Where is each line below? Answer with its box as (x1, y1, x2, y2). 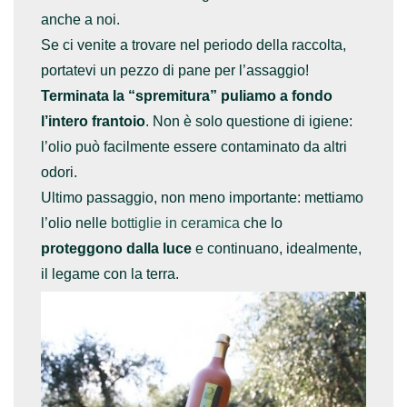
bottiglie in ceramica (111, 214, 240, 231)
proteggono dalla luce (41, 240, 192, 256)
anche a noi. (41, 11, 120, 27)
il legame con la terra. (41, 265, 179, 282)
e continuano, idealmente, (192, 240, 362, 256)
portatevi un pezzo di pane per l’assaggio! (41, 62, 309, 78)
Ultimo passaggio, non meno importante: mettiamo (41, 189, 363, 205)
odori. (41, 164, 77, 180)
